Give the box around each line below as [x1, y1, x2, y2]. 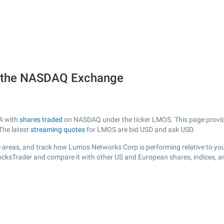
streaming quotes [30, 125, 85, 133]
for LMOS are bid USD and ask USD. [85, 125, 195, 133]
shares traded [19, 115, 62, 123]
